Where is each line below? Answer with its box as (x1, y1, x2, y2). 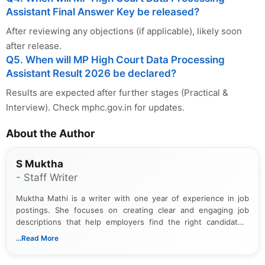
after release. (6, 40, 62, 51)
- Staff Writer (16, 171, 77, 183)
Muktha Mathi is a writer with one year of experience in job (16, 193, 249, 203)
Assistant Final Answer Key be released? (6, 5, 199, 18)
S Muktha (16, 157, 63, 170)
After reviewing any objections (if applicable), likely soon (6, 25, 242, 37)
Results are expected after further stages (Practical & (6, 86, 228, 98)
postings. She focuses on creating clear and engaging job (16, 205, 249, 215)
